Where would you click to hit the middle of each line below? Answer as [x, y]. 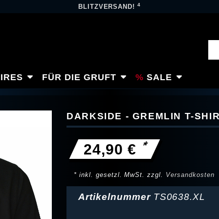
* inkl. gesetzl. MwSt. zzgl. [120, 175]
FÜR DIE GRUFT [79, 77]
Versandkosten [190, 175]
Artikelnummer [116, 197]
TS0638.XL [179, 197]
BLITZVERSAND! [108, 7]
